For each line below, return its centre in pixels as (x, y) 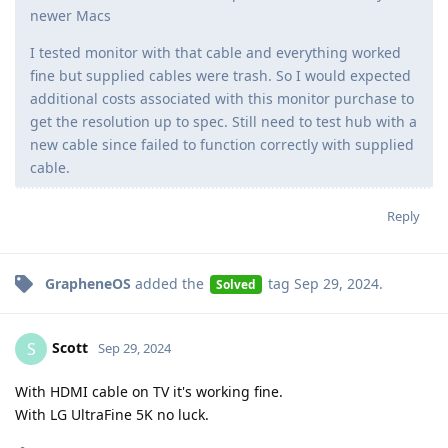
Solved (235, 284)
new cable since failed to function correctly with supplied (222, 145)
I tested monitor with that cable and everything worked (215, 53)
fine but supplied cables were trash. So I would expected (220, 76)
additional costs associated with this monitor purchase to (222, 99)
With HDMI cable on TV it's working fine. (149, 392)
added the (169, 284)
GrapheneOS (88, 284)
